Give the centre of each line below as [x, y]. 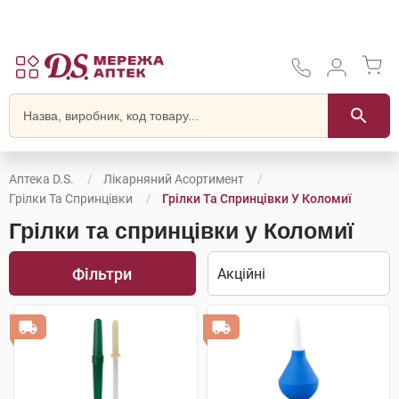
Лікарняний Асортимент [174, 179]
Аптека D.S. [41, 179]
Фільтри [102, 273]
